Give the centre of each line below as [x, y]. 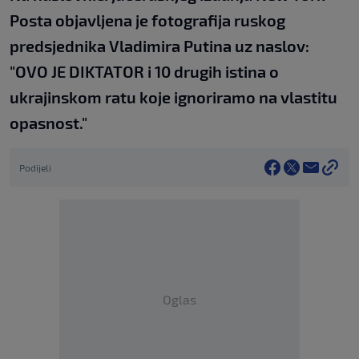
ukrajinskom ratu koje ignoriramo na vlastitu [173, 97]
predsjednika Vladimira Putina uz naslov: [159, 46]
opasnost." [48, 123]
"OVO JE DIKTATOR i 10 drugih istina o [144, 72]
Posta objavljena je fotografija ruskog [147, 20]
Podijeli [35, 168]
